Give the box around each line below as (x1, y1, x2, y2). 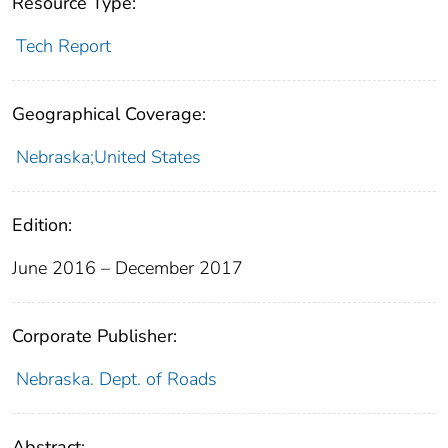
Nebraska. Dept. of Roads (15, 366, 217, 391)
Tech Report (15, 33, 111, 58)
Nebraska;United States (15, 144, 201, 169)
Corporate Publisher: (12, 323, 177, 348)
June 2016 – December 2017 (12, 255, 243, 280)
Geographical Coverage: (12, 101, 206, 126)
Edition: (12, 212, 72, 237)
